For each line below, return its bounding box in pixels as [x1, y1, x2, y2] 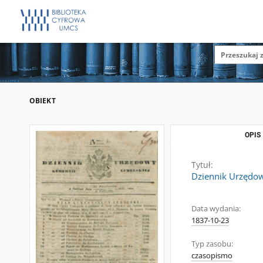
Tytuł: [191, 159, 213, 170]
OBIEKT [29, 96, 56, 106]
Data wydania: [191, 204, 241, 214]
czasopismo [191, 251, 232, 261]
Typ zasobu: [191, 239, 233, 249]
